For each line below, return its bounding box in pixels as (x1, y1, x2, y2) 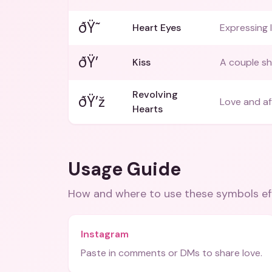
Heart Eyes (132, 21, 181, 34)
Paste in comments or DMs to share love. (81, 246, 262, 259)
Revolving (132, 88, 178, 101)
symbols (216, 186, 259, 201)
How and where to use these (68, 186, 216, 201)
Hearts (132, 103, 163, 115)
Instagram (81, 228, 129, 240)
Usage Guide (68, 157, 181, 181)
